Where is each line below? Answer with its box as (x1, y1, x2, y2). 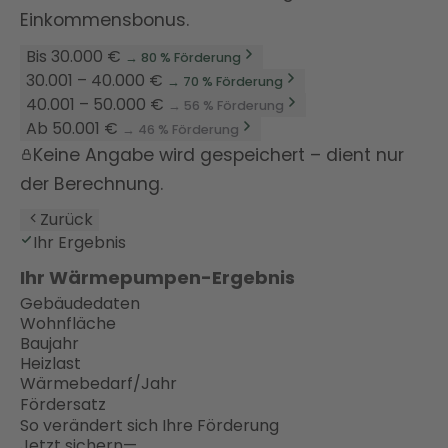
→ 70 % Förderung (167, 73, 283, 91)
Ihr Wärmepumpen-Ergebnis (20, 265, 295, 291)
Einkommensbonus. (20, 8, 189, 33)
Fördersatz (20, 393, 106, 417)
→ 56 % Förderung (168, 97, 284, 115)
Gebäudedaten (20, 292, 140, 316)
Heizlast (20, 352, 81, 376)
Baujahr (20, 332, 79, 356)
